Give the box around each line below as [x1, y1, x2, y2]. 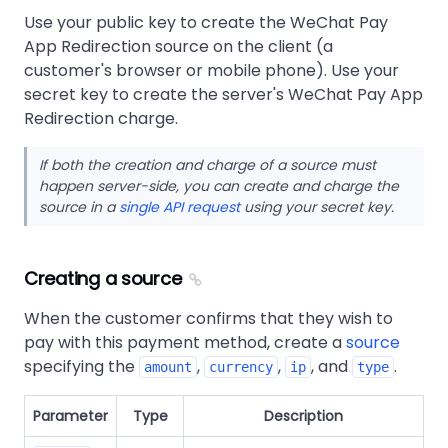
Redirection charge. [24, 106, 178, 130]
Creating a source [24, 265, 182, 291]
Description [264, 405, 343, 426]
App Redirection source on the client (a [24, 34, 333, 58]
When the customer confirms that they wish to [24, 306, 393, 330]
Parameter [33, 405, 108, 426]
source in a [39, 196, 119, 217]
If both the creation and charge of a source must [39, 154, 376, 175]
